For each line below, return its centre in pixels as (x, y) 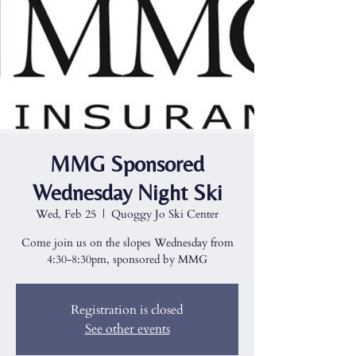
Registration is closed (127, 310)
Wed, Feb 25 (66, 214)
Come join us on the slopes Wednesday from (127, 243)
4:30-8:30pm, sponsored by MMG (127, 259)
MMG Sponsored (127, 164)
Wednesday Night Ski (127, 192)
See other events (127, 329)
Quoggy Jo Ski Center (165, 214)
